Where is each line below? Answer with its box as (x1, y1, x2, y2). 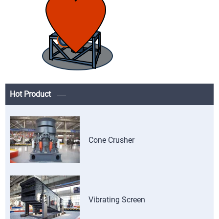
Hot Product (10, 89, 53, 99)
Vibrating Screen (88, 195, 146, 204)
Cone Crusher (88, 135, 135, 145)
